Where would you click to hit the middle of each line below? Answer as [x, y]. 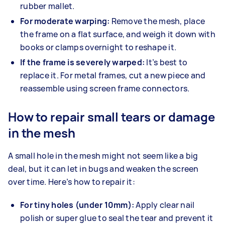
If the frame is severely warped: [83, 62]
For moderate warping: [66, 21]
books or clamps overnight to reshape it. [98, 47]
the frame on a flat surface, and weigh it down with [118, 34]
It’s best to [167, 62]
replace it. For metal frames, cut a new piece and [113, 75]
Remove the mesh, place [158, 21]
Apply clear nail [165, 205]
